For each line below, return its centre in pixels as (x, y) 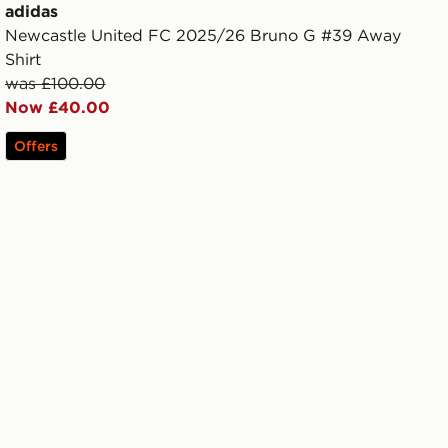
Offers (36, 146)
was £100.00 (55, 83)
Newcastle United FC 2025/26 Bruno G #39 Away (203, 35)
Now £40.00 (58, 107)
